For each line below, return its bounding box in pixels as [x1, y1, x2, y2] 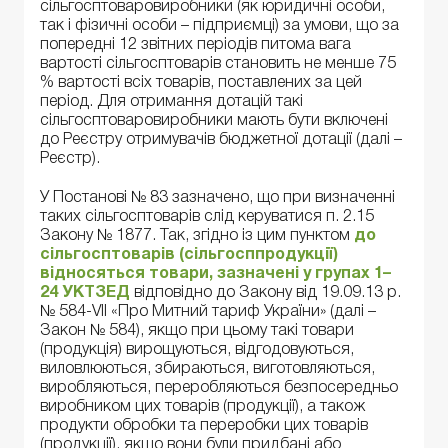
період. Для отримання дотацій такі [40, 95, 303, 110]
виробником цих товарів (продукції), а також [40, 399, 365, 414]
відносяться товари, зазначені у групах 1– [40, 266, 391, 281]
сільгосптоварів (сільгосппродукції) [40, 247, 338, 262]
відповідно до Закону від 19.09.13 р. [130, 285, 401, 300]
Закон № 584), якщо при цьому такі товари [40, 323, 354, 338]
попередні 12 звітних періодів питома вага [40, 38, 351, 53]
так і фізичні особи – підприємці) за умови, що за [40, 19, 399, 34]
